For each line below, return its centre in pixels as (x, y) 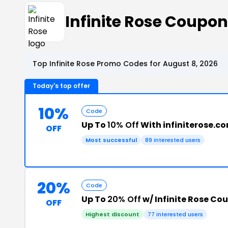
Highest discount (112, 214)
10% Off (123, 125)
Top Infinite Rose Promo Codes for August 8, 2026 (125, 64)
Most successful (111, 140)
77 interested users (175, 214)
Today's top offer (61, 86)
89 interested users (173, 140)
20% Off (124, 199)
